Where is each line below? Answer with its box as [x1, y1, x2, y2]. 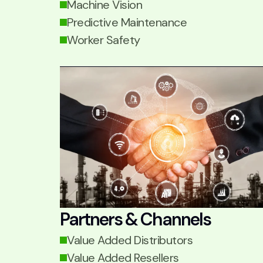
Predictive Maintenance [67, 15, 187, 30]
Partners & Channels [60, 208, 211, 231]
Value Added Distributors [67, 232, 193, 248]
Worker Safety [67, 32, 140, 48]
